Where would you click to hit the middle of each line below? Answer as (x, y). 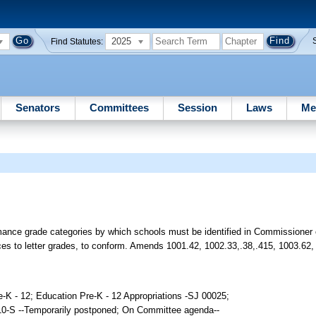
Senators (38, 107)
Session (197, 107)
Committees (119, 107)
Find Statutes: (77, 41)
